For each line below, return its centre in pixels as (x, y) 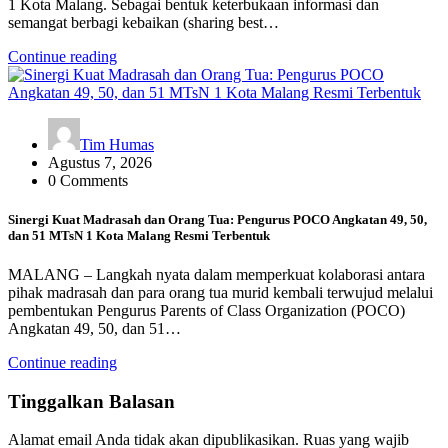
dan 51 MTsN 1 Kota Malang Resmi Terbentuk (139, 235)
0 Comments (88, 180)
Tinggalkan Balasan (91, 401)
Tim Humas (117, 144)
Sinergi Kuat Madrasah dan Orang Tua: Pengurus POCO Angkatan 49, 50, (217, 219)
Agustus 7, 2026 (100, 162)
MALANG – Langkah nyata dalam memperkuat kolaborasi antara (216, 274)
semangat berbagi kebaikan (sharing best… (143, 22)
